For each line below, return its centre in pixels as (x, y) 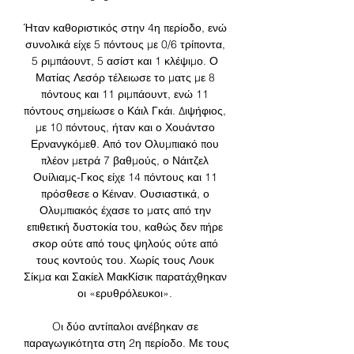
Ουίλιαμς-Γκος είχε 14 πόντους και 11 (125, 177)
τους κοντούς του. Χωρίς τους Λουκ (125, 260)
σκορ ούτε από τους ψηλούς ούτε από (125, 244)
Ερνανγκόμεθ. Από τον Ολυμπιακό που (125, 144)
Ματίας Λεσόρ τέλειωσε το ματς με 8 (125, 78)
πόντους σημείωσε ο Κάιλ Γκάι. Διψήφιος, (125, 111)
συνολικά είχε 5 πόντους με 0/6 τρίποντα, (125, 45)
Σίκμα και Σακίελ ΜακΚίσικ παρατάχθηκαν (125, 277)
